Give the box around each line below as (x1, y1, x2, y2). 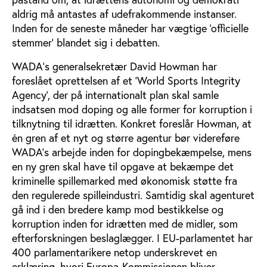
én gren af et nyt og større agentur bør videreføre (12, 131, 240, 145)
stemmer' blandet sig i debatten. (12, 36, 160, 49)
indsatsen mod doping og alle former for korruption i (12, 103, 252, 116)
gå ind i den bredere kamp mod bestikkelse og (12, 203, 223, 216)
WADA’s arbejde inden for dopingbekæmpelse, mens (12, 145, 252, 159)
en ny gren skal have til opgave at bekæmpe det (12, 160, 234, 173)
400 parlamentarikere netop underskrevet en (12, 246, 217, 259)
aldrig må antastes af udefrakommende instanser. (12, 7, 237, 21)
